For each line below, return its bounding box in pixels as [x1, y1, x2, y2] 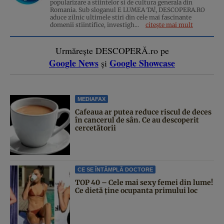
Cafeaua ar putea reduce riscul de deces [75, 107, 211, 116]
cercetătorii [75, 123, 116, 132]
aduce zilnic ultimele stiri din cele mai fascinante [50, 13, 191, 21]
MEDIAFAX [77, 95, 105, 102]
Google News [49, 56, 98, 69]
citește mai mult [145, 20, 193, 28]
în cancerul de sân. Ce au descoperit [75, 115, 199, 124]
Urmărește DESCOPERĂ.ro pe [55, 44, 169, 56]
